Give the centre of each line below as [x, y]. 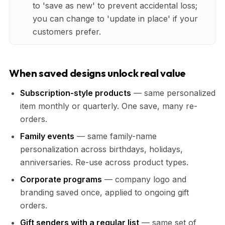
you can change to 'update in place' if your [115, 18]
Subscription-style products [76, 93]
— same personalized [173, 93]
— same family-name [116, 136]
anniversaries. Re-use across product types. [104, 162]
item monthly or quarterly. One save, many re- [109, 106]
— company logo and [144, 179]
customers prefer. [67, 31]
